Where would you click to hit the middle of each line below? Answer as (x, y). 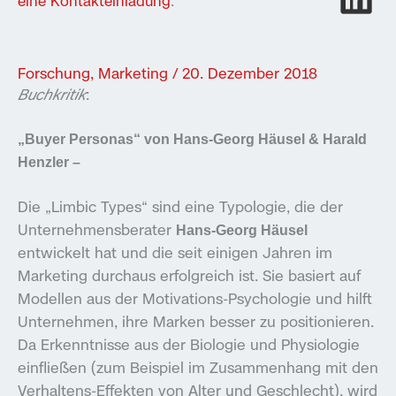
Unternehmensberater (97, 229)
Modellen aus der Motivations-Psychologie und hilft (195, 298)
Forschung (54, 72)
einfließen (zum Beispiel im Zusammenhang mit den (198, 367)
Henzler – (49, 162)
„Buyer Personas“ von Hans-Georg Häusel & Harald (192, 139)
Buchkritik (52, 94)
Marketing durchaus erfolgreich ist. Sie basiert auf (189, 275)
